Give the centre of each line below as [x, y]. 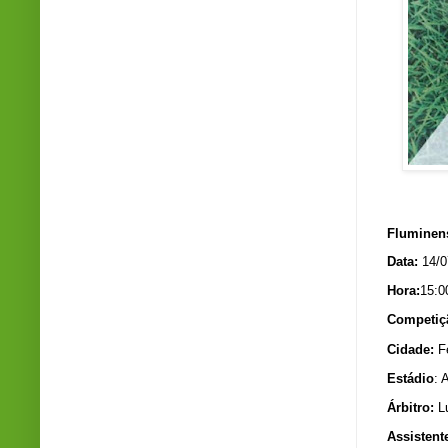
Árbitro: [410, 407]
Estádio [410, 378]
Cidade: [410, 349]
